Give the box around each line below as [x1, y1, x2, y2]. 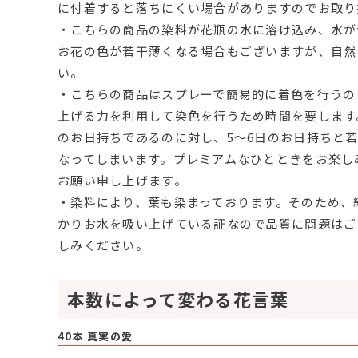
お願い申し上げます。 [58, 172, 187, 189]
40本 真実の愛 [58, 328, 133, 344]
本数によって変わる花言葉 [67, 286, 289, 312]
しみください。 [58, 237, 149, 254]
